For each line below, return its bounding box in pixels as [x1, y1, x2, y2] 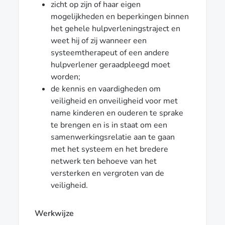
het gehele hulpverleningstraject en [51, 23, 180, 34]
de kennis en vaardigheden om [51, 83, 161, 94]
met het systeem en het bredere [51, 143, 168, 155]
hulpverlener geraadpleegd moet [51, 59, 170, 70]
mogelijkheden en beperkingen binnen [51, 11, 189, 22]
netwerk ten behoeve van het [51, 155, 157, 167]
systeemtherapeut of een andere [51, 47, 169, 58]
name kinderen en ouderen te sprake [51, 107, 183, 119]
